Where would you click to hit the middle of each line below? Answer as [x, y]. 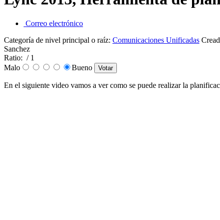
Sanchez [17, 49]
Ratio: [14, 57]
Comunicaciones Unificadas [156, 40]
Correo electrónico [53, 23]
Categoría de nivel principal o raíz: [58, 40]
